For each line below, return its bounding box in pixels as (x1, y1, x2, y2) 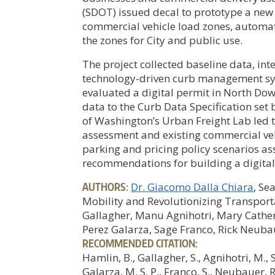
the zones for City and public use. (82, 33, 243, 47)
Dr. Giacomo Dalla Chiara (131, 179, 254, 194)
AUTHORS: (82, 179, 129, 193)
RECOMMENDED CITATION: (82, 236, 198, 250)
